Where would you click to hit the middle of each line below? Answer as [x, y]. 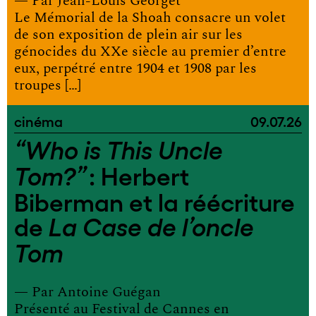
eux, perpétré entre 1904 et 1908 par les [135, 68]
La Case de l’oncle [151, 227]
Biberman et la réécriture [154, 201]
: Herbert [138, 175]
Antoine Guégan [109, 292]
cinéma [38, 121]
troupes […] [48, 85]
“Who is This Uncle [119, 151]
